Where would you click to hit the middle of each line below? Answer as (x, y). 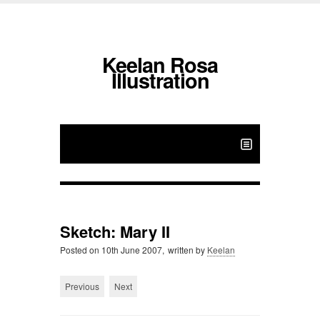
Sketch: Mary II (115, 231)
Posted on (80, 250)
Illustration (160, 80)
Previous (82, 286)
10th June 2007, (132, 250)
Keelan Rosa (160, 65)
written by (186, 250)
